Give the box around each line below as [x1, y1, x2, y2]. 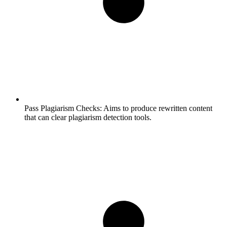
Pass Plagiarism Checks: [24, 103, 102, 112]
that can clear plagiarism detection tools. [24, 112, 152, 122]
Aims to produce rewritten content [102, 103, 212, 112]
